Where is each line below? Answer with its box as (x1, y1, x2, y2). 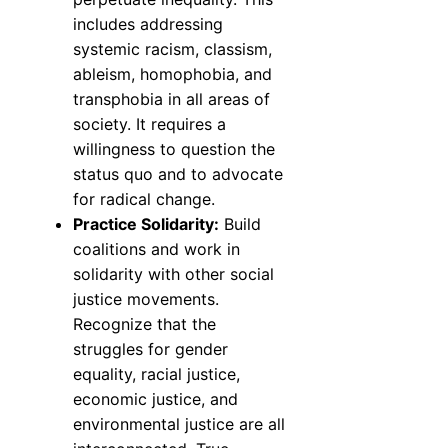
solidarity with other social (73, 264, 274, 285)
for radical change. (73, 189, 215, 210)
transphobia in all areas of (73, 89, 270, 110)
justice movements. (73, 289, 219, 310)
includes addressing (73, 14, 223, 35)
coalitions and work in (73, 239, 240, 260)
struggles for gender (73, 339, 228, 360)
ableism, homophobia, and (73, 64, 272, 85)
